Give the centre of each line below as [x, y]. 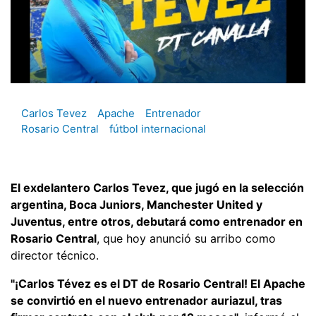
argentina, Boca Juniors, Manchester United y [136, 204]
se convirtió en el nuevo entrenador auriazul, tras [146, 300]
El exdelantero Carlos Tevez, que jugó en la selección [157, 187]
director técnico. [55, 255]
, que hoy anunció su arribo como [186, 238]
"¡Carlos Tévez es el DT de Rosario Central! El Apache [158, 283]
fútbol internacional [158, 129]
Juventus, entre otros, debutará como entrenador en [157, 221]
